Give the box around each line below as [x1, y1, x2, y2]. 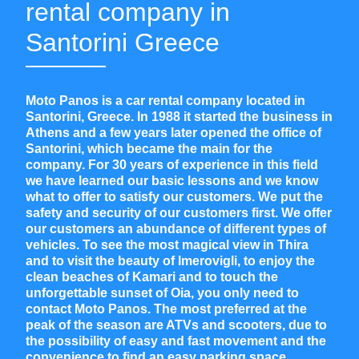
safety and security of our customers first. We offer [26, 205, 332, 220]
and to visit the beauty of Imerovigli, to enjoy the [26, 253, 315, 268]
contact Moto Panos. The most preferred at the [26, 301, 307, 316]
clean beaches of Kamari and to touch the [26, 269, 278, 284]
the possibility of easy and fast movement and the [26, 333, 326, 348]
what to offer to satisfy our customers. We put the [26, 189, 323, 204]
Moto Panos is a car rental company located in [26, 93, 305, 107]
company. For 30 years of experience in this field [26, 157, 318, 171]
